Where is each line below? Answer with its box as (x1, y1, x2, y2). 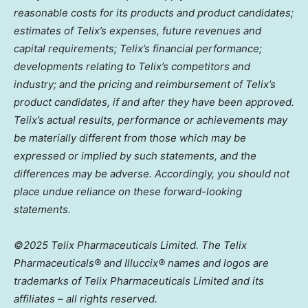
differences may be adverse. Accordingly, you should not (14, 166, 289, 180)
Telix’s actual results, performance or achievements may (14, 113, 287, 126)
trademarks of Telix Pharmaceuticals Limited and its (14, 274, 264, 287)
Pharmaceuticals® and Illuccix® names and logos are (14, 256, 269, 269)
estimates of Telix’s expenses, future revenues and (14, 23, 261, 37)
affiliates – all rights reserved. (14, 291, 157, 305)
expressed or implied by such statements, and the (14, 148, 256, 162)
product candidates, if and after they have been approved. (14, 95, 294, 109)
